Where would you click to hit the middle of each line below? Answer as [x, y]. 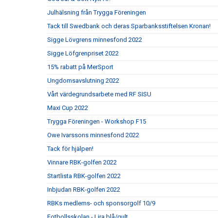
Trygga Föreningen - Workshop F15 [97, 121]
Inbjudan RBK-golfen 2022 [84, 189]
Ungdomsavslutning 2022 [83, 80]
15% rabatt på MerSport [80, 67]
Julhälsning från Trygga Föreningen [97, 12]
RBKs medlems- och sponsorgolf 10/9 [101, 203]
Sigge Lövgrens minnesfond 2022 [95, 39]
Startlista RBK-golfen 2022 [84, 176]
